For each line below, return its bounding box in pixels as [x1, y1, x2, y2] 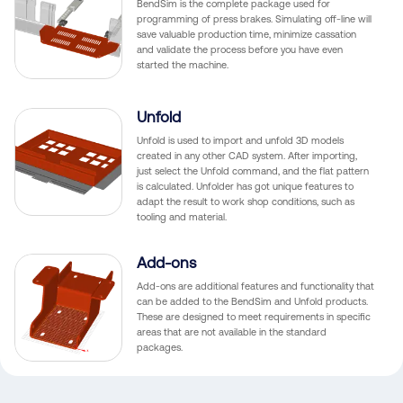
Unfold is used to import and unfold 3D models [137, 135, 344, 146]
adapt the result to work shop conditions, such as [137, 196, 354, 207]
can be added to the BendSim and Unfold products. [137, 296, 368, 307]
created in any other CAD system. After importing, [137, 150, 357, 161]
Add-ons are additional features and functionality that [137, 281, 374, 291]
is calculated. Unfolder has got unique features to [137, 181, 354, 192]
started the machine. [137, 59, 228, 70]
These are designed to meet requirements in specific [137, 311, 371, 322]
